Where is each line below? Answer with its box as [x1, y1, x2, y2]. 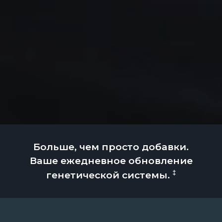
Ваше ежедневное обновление [29, 154, 193, 166]
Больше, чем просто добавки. [33, 140, 189, 153]
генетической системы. [46, 169, 172, 181]
